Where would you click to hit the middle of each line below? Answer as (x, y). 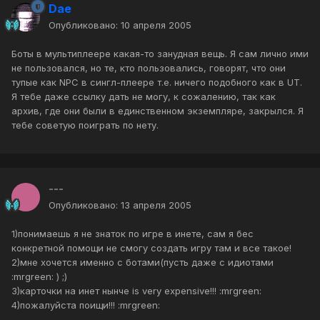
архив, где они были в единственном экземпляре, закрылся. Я (157, 111)
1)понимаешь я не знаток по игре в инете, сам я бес (132, 234)
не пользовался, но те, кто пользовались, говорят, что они (149, 68)
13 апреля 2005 (156, 205)
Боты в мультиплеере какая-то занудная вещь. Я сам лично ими (160, 54)
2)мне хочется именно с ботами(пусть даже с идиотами (142, 262)
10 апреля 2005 (156, 25)
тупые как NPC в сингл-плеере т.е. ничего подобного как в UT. (157, 82)
